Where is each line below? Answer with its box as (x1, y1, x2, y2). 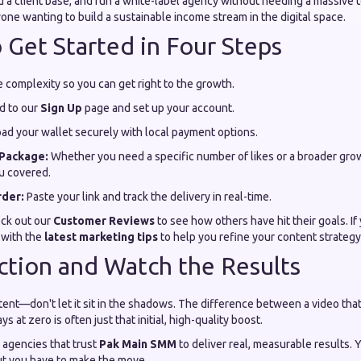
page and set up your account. (82, 102, 234, 114)
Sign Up (40, 102, 82, 114)
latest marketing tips (44, 230, 158, 243)
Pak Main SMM (99, 338, 176, 351)
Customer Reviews (53, 214, 155, 227)
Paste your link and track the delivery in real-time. (24, 190, 272, 203)
